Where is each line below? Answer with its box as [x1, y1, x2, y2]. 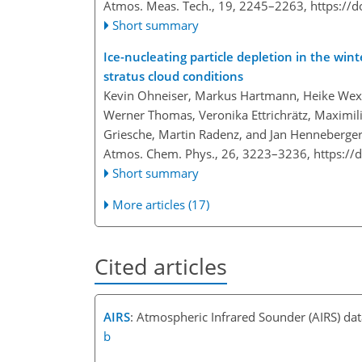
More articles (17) [112, 196, 210, 213]
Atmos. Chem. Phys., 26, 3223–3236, [103, 145, 314, 162]
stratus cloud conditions [103, 68, 243, 85]
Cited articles [95, 251, 227, 282]
